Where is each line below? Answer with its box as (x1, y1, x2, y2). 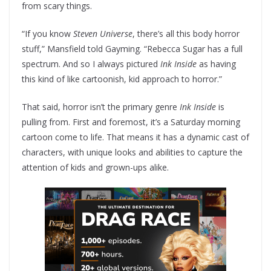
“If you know (22, 28, 73, 40)
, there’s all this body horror (132, 28, 240, 40)
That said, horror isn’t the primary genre (22, 101, 180, 113)
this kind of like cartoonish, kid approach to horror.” (22, 73, 222, 85)
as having (199, 58, 236, 70)
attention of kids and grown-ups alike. (22, 162, 169, 174)
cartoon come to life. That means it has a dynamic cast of (22, 131, 249, 143)
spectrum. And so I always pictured (22, 58, 160, 70)
